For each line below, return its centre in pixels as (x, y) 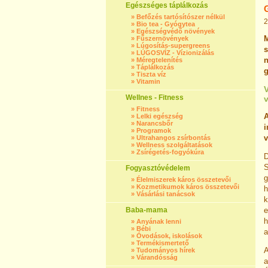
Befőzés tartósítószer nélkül (181, 17)
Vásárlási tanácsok (166, 194)
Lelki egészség (160, 116)
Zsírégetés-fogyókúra (170, 152)
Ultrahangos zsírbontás (173, 138)
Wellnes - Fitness (155, 98)
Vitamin (148, 81)
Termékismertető (163, 243)
